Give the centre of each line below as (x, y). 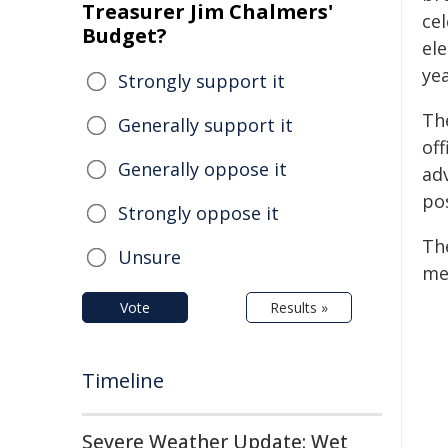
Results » (299, 307)
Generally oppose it (202, 169)
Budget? (124, 35)
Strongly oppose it (198, 213)
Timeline (123, 380)
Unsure (149, 257)
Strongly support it (201, 81)
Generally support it (205, 125)
